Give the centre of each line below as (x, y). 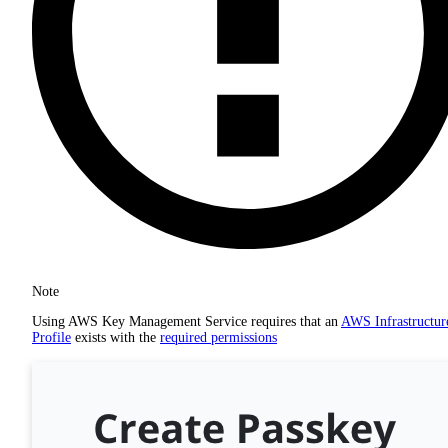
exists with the (115, 337)
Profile (51, 337)
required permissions (218, 337)
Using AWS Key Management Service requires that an (186, 321)
